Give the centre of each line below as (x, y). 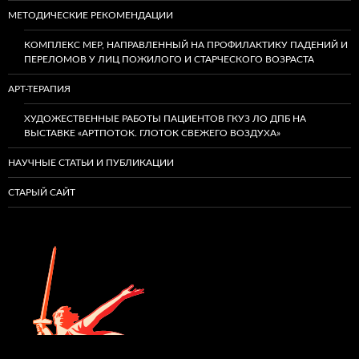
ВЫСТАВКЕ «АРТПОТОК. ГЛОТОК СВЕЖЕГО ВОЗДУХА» (152, 133)
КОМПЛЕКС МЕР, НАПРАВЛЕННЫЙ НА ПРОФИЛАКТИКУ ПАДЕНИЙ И (186, 45)
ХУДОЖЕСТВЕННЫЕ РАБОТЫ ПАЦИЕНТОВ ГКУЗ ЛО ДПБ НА (165, 119)
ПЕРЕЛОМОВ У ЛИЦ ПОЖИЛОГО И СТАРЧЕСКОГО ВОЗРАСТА (169, 59)
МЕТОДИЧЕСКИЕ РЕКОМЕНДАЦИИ (91, 15)
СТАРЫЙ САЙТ (42, 192)
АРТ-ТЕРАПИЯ (39, 89)
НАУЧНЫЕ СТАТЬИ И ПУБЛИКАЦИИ (91, 163)
